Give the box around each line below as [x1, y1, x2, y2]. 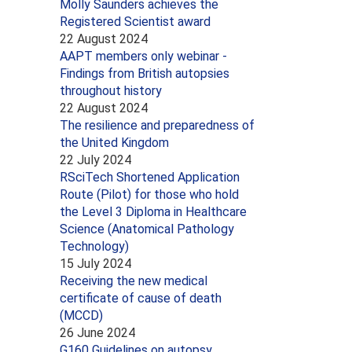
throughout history [60, 82, 162, 98]
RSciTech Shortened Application [60, 169, 240, 185]
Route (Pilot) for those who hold [60, 186, 239, 202]
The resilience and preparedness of [60, 117, 255, 133]
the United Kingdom [60, 134, 169, 150]
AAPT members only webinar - [60, 48, 227, 64]
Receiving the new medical [60, 273, 207, 288]
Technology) [60, 238, 129, 254]
